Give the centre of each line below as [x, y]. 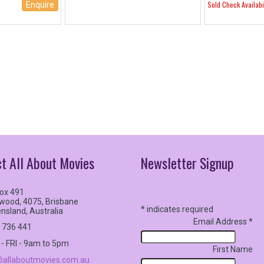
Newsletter [169, 163]
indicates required [179, 209]
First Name [233, 249]
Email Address [221, 222]
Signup [217, 163]
